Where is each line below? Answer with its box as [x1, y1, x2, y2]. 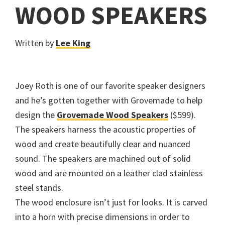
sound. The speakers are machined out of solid [15, 153, 191, 165]
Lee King [56, 37, 90, 49]
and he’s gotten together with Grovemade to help [15, 94, 202, 106]
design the [15, 109, 57, 121]
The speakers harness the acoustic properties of [15, 124, 196, 136]
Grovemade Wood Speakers [57, 109, 168, 121]
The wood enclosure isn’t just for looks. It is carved [15, 196, 207, 208]
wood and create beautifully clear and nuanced [15, 138, 190, 150]
